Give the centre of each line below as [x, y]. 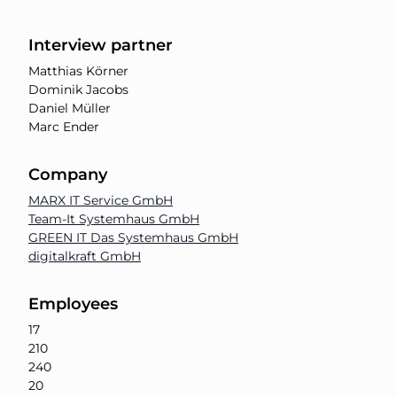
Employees [73, 304]
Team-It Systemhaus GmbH [114, 219]
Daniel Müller [70, 108]
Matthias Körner [78, 71]
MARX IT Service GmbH [101, 200]
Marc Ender [64, 127]
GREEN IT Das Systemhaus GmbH [133, 237]
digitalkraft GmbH [85, 256]
